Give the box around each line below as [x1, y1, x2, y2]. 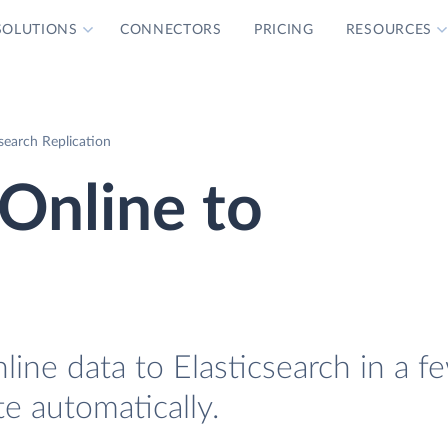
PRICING [253, 23, 314, 37]
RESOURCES [345, 23, 433, 37]
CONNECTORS [119, 23, 222, 37]
